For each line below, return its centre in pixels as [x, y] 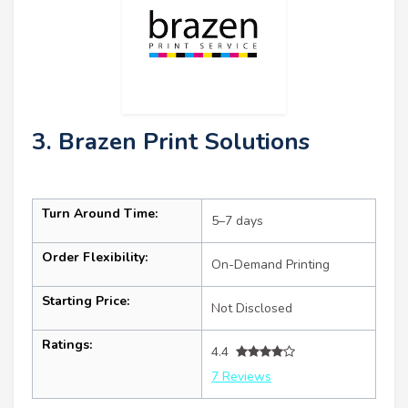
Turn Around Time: [100, 213]
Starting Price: [86, 301]
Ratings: [67, 344]
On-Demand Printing [270, 264]
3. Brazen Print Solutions [171, 141]
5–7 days [237, 220]
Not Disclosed [252, 308]
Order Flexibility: [95, 257]
